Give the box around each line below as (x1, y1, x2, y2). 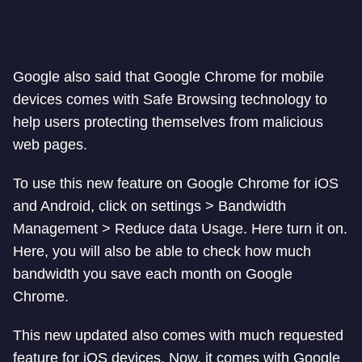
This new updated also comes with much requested (13, 327, 343, 344)
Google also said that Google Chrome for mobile (13, 69, 324, 86)
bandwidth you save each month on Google (13, 266, 293, 283)
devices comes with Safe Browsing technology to (13, 91, 327, 108)
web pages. (13, 137, 87, 154)
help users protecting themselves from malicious (13, 114, 323, 131)
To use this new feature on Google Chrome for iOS (13, 175, 339, 192)
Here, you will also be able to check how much (13, 243, 311, 260)
